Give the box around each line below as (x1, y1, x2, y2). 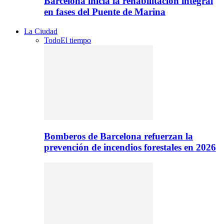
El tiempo (60, 35, 91, 44)
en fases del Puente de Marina (44, 6, 165, 17)
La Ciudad (24, 26, 57, 35)
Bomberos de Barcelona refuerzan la (44, 131, 193, 142)
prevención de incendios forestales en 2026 (44, 142, 216, 153)
